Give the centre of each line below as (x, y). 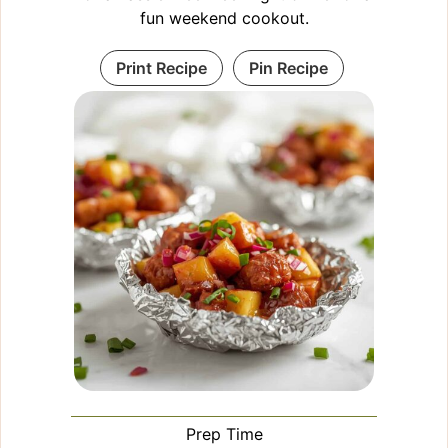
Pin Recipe (288, 67)
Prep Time (224, 433)
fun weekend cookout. (224, 17)
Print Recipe (161, 67)
